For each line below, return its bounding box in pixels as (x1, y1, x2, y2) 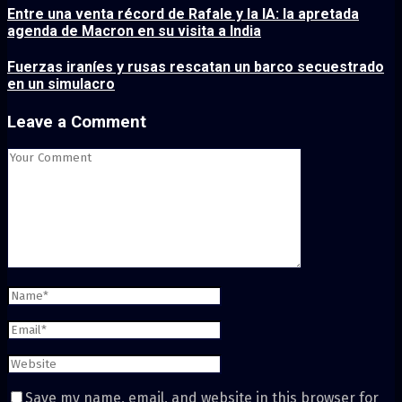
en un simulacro (7, 75, 115, 93)
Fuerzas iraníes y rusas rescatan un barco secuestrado (7, 58, 384, 76)
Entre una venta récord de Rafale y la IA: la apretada (7, 5, 359, 23)
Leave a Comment (7, 111, 146, 132)
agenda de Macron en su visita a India (7, 22, 261, 40)
